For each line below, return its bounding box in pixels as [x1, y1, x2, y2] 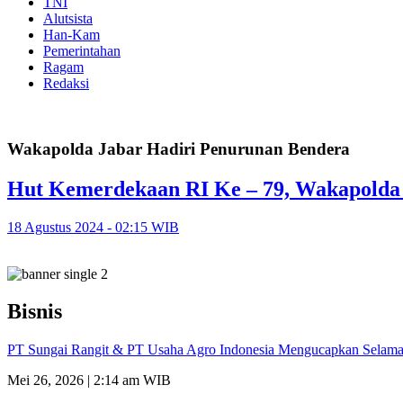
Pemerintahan [43, 43, 121, 58]
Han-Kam [43, 27, 100, 42]
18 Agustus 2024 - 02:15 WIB [7, 219, 179, 235]
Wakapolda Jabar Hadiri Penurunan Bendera [7, 139, 350, 158]
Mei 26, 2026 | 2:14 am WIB [7, 372, 171, 389]
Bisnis [7, 300, 62, 324]
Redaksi [43, 76, 89, 91]
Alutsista [43, 11, 93, 26]
